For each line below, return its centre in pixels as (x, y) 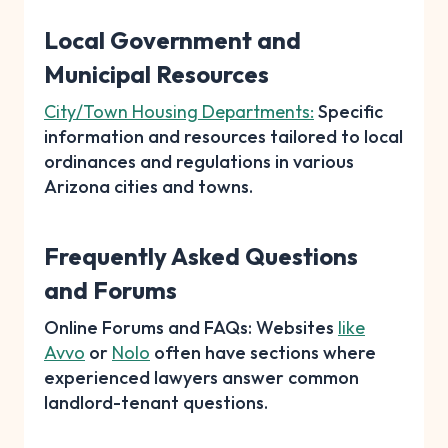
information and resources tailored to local (223, 136)
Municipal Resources (156, 73)
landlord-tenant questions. (156, 402)
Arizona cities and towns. (148, 186)
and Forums (110, 289)
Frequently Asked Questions (201, 255)
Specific (348, 111)
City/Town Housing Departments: (179, 111)
